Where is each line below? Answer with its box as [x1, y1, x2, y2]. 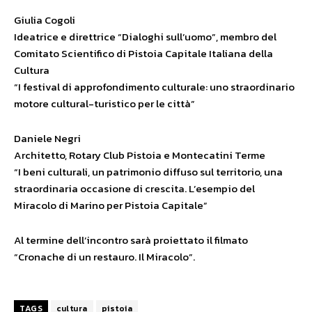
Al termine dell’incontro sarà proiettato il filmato [14, 232, 248, 249]
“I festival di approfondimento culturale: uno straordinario [14, 79, 295, 95]
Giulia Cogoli [14, 12, 75, 29]
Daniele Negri [14, 130, 81, 147]
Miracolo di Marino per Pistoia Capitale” [14, 197, 208, 214]
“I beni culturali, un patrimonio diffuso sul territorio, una [14, 164, 283, 180]
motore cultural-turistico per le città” [14, 95, 195, 112]
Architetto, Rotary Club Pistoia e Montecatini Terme [14, 147, 265, 164]
